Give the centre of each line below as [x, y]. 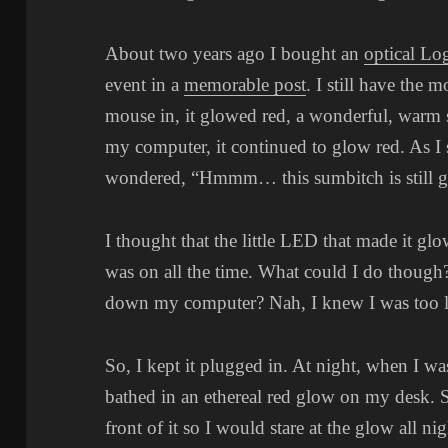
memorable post [245, 85]
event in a [145, 85]
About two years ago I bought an [235, 54]
